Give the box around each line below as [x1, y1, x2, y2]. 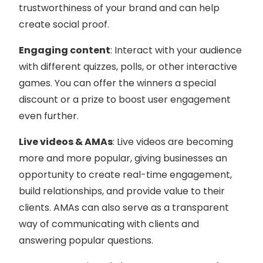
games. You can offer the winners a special [19, 76, 216, 90]
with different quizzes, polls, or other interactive [19, 59, 237, 73]
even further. [19, 109, 79, 123]
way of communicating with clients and [19, 217, 199, 231]
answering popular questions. [19, 233, 153, 247]
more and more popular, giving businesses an [19, 151, 227, 165]
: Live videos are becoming [113, 134, 233, 149]
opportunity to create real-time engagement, [19, 167, 232, 181]
